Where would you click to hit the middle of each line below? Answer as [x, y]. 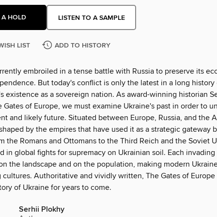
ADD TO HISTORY [83, 46]
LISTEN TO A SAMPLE [91, 18]
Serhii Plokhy [42, 210]
